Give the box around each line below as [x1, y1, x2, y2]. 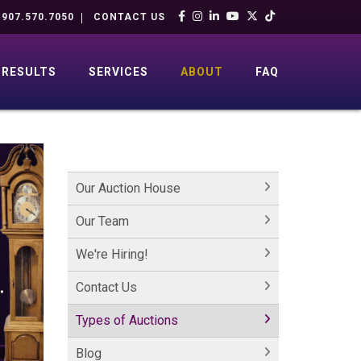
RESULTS [2, 65, 56, 78]
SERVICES [89, 65, 148, 78]
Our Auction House [75, 180, 180, 196]
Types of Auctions [75, 313, 178, 328]
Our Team [75, 214, 129, 229]
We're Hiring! [75, 247, 148, 262]
